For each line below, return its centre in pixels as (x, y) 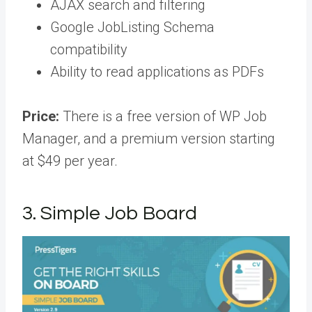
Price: (41, 117)
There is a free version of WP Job (163, 117)
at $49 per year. (70, 161)
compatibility (89, 50)
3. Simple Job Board (110, 214)
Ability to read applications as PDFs (157, 72)
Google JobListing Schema (132, 28)
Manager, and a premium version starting (149, 139)
